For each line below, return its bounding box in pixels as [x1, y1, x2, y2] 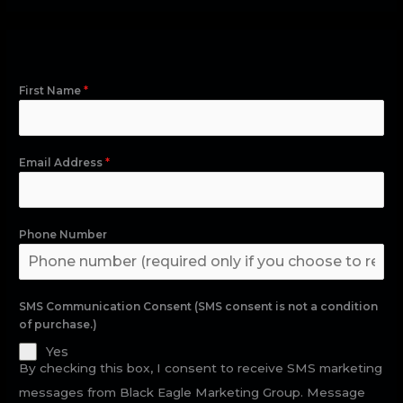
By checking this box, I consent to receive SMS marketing [19, 360, 383, 375]
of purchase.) [19, 317, 98, 331]
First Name [19, 83, 85, 97]
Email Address [19, 155, 106, 169]
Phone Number [19, 227, 108, 241]
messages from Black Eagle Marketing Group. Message [19, 384, 366, 399]
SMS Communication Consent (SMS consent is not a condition [19, 299, 379, 313]
